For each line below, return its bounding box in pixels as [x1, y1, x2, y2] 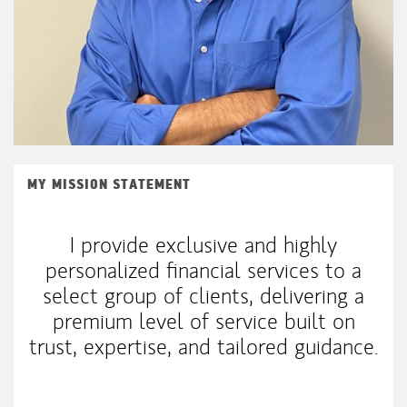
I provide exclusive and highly [70, 230, 337, 259]
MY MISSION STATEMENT [27, 174, 191, 194]
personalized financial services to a [45, 255, 362, 284]
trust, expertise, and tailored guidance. [28, 332, 379, 361]
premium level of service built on [52, 306, 355, 335]
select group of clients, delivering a [43, 281, 364, 310]
